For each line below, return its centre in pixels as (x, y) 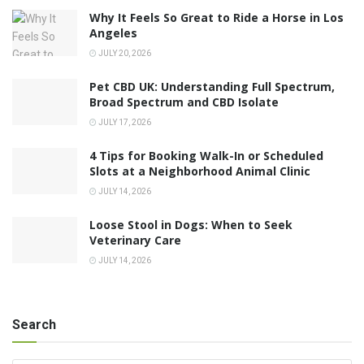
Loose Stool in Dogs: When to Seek (191, 225)
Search (34, 325)
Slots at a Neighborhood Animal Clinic (200, 171)
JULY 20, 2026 (124, 54)
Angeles (113, 33)
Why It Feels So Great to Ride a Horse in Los (217, 18)
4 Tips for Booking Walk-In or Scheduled (206, 156)
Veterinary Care (135, 240)
